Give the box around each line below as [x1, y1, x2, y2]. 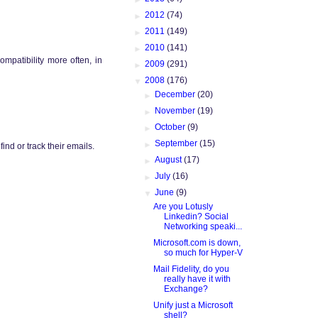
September [155, 138, 200, 148]
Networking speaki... [163, 221, 242, 231]
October [155, 121, 188, 132]
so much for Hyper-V [163, 247, 243, 258]
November [155, 105, 198, 116]
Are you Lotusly [153, 201, 213, 212]
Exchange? [163, 283, 208, 294]
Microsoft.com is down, [153, 237, 241, 248]
